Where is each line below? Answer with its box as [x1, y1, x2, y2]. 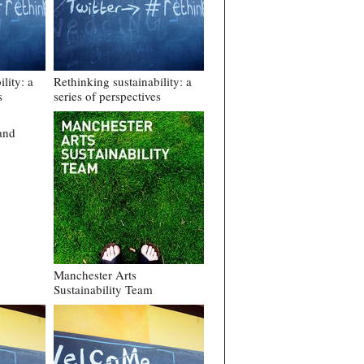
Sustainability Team [54, 281, 153, 298]
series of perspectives [54, 88, 161, 105]
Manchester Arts [54, 266, 136, 284]
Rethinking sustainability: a [54, 73, 192, 90]
